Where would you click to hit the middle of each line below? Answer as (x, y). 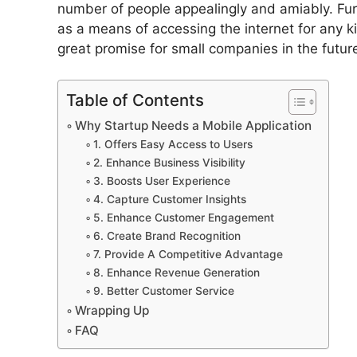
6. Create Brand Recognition (167, 235)
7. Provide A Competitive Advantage (188, 254)
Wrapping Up (112, 310)
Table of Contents (135, 100)
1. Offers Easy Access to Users (173, 144)
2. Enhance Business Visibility (169, 162)
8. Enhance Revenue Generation (176, 272)
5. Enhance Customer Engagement (183, 217)
